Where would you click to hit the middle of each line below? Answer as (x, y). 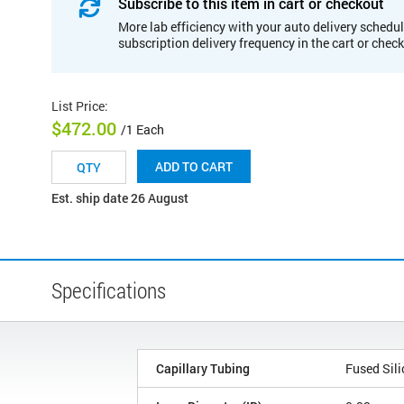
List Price (78, 106)
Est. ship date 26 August (120, 198)
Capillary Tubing (203, 369)
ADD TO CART (194, 167)
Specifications (109, 291)
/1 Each (142, 130)
